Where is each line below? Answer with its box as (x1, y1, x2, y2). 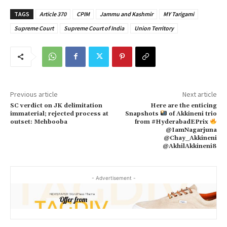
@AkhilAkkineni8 (162, 142, 217, 150)
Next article (182, 89, 217, 99)
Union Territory (134, 24, 174, 32)
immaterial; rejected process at (10, 109, 108, 118)
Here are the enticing (150, 101, 217, 109)
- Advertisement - (91, 174, 136, 181)
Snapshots (125, 109, 161, 118)
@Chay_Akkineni (163, 134, 217, 142)
